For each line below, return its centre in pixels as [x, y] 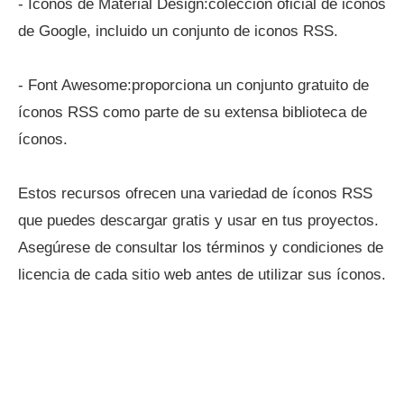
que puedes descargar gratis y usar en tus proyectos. [198, 220]
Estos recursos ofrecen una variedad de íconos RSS [195, 193]
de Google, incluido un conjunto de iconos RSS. [178, 31]
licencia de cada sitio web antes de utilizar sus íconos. [202, 275]
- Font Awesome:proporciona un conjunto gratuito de [193, 85]
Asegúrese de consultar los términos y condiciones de [201, 248]
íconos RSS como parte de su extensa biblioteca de [193, 112]
